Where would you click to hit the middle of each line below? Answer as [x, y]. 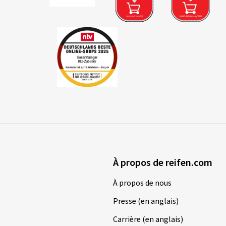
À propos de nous [142, 183]
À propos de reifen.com [163, 163]
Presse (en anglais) [146, 201]
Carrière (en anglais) [148, 219]
